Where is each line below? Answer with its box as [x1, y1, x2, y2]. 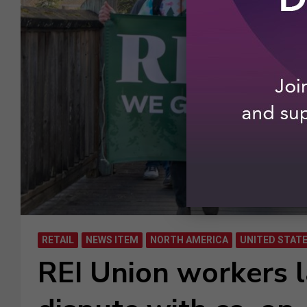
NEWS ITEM [86, 234, 138, 245]
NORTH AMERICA [150, 234, 228, 245]
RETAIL [42, 234, 74, 245]
